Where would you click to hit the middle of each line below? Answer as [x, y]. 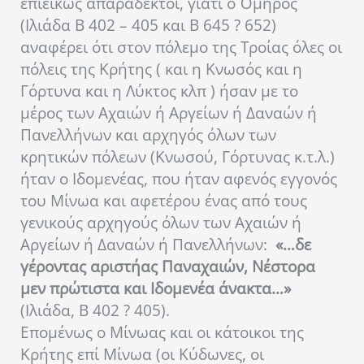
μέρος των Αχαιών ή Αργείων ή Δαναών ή [169, 113]
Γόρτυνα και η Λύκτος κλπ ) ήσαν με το [159, 91]
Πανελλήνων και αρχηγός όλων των [148, 134]
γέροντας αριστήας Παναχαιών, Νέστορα [168, 266]
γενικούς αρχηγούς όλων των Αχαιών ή [161, 222]
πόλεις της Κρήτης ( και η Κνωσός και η [161, 69]
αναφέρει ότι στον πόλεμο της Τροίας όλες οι [181, 47]
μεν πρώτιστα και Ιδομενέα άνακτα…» [156, 288]
